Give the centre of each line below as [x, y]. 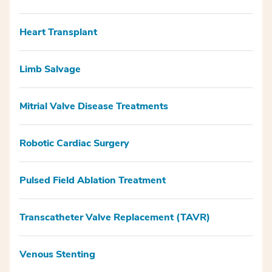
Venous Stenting [57, 254]
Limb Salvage [50, 69]
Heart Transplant [58, 32]
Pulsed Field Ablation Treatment [93, 180]
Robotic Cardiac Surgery [74, 143]
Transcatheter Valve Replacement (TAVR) [115, 217]
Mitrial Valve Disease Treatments [94, 106]
